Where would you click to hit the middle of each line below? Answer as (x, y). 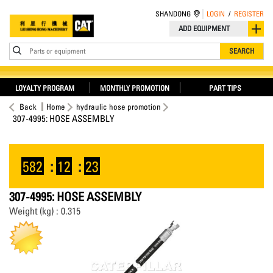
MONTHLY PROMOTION (135, 88)
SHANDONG (173, 14)
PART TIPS (225, 88)
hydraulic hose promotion (119, 107)
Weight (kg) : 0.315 (45, 211)
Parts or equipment (57, 51)
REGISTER (249, 14)
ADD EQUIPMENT (204, 28)
